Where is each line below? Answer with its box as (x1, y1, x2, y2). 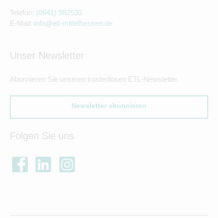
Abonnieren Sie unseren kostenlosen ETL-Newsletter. (10, 74, 179, 83)
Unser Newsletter (10, 50, 84, 61)
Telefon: (10, 8, 36, 17)
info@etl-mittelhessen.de (34, 18, 112, 27)
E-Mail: (10, 18, 34, 27)
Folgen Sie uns (10, 130, 74, 141)
